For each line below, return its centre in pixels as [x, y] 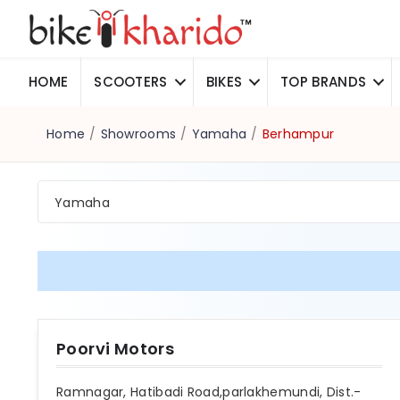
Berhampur [298, 134]
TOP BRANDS [324, 82]
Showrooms [138, 134]
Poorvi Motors [116, 349]
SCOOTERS [131, 82]
